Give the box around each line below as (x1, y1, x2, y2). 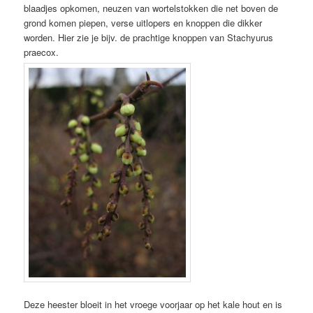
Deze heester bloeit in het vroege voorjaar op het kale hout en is (24, 297, 283, 311)
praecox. (24, 45, 59, 59)
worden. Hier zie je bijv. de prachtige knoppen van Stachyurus (24, 30, 274, 44)
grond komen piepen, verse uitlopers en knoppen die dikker (24, 15, 263, 29)
